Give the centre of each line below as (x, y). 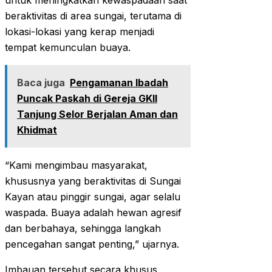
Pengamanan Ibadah (119, 83)
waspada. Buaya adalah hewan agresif (93, 213)
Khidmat (37, 130)
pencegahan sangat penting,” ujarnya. (92, 244)
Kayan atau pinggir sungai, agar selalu (93, 197)
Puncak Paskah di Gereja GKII (87, 99)
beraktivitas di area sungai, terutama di (93, 16)
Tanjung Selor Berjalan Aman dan (97, 114)
